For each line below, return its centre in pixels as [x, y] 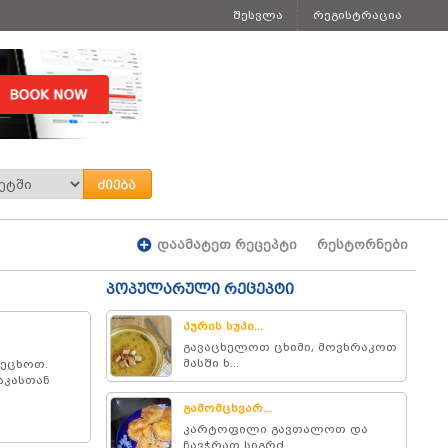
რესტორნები [362, 244]
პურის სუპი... [223, 326]
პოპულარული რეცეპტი [200, 289]
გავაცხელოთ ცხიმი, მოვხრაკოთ [290, 347]
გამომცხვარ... [228, 408]
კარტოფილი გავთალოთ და [276, 429]
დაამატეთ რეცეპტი [227, 244]
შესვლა [258, 15]
